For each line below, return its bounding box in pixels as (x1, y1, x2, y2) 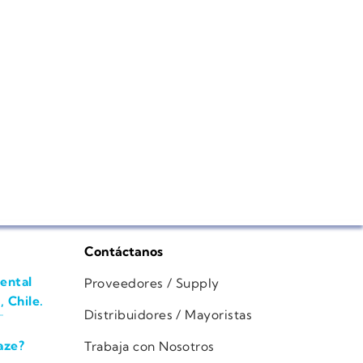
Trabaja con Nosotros (83, 338, 215, 354)
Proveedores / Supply (83, 275, 220, 292)
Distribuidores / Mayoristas (83, 307, 253, 323)
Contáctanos (83, 243, 163, 260)
